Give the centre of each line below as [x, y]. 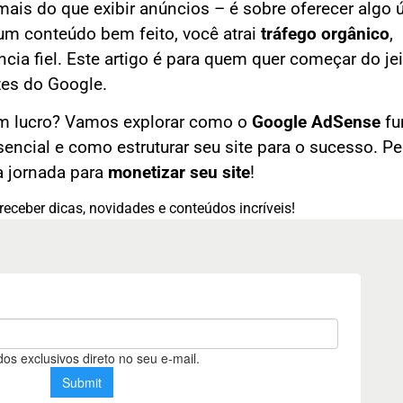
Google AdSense [316, 123]
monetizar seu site [179, 173]
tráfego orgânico [325, 34]
